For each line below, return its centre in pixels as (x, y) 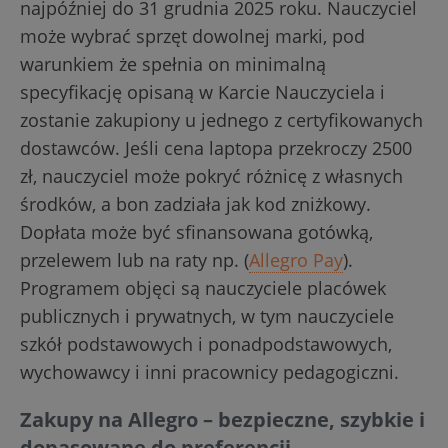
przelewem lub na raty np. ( (134, 260)
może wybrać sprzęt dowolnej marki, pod (192, 36)
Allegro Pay (296, 260)
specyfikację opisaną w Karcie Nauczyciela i (202, 92)
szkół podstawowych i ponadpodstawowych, (206, 344)
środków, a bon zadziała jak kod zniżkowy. (195, 204)
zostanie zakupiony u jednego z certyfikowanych (221, 120)
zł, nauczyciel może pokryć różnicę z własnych (211, 176)
